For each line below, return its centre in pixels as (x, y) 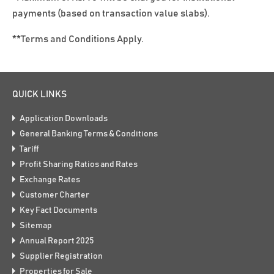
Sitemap (36, 226)
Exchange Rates (50, 180)
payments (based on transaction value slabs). (111, 14)
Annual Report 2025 (57, 241)
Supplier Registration (61, 257)
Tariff (29, 150)
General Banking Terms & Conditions (89, 134)
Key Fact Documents (58, 211)
